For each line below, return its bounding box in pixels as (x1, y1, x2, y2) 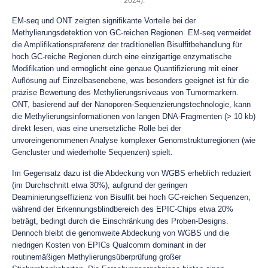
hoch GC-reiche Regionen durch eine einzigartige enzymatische (12, 52, 232, 61)
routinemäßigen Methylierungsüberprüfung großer (12, 252, 181, 261)
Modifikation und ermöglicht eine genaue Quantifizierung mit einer (12, 64, 238, 73)
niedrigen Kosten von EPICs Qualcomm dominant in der (12, 240, 206, 249)
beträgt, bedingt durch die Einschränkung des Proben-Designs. (12, 217, 229, 226)
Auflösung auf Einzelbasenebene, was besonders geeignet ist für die (12, 76, 249, 85)
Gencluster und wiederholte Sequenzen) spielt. (12, 148, 173, 157)
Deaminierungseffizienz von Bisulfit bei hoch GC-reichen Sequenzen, (12, 193, 251, 202)
